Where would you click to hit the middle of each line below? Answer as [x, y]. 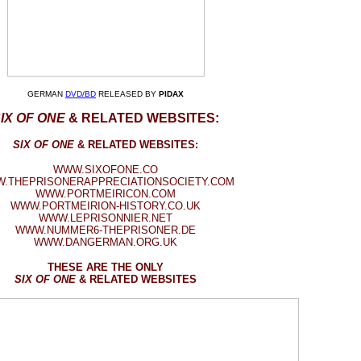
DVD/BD [81, 94]
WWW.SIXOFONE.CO [106, 170]
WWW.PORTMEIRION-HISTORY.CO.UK [106, 206]
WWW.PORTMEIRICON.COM [106, 194]
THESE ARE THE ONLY [106, 267]
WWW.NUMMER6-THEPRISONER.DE [106, 230]
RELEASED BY [127, 94]
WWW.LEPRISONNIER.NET [106, 218]
